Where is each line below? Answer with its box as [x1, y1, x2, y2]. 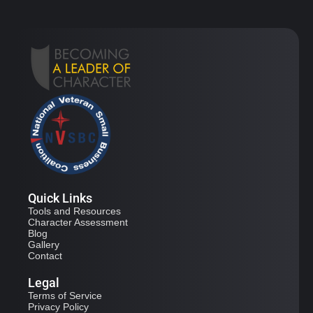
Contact [28, 250, 62, 262]
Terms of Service [28, 290, 102, 302]
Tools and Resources [28, 205, 121, 217]
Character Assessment [28, 217, 128, 228]
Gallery [28, 239, 59, 251]
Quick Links [28, 191, 92, 206]
